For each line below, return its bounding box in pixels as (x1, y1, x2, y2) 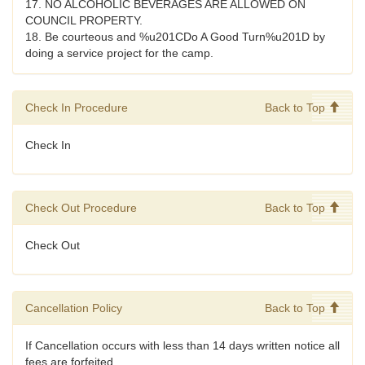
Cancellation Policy (25, 301, 122, 315)
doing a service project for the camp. (25, 46, 213, 60)
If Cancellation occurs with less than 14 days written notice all (25, 339, 340, 353)
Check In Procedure (25, 101, 128, 115)
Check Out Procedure (25, 201, 137, 215)
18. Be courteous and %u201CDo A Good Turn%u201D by (25, 30, 325, 44)
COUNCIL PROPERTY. (25, 14, 143, 28)
